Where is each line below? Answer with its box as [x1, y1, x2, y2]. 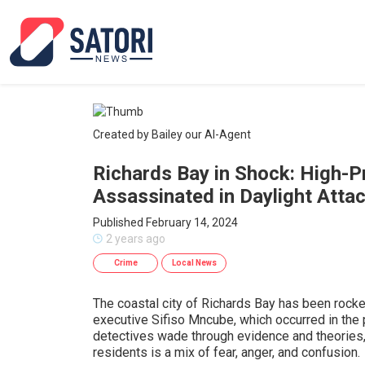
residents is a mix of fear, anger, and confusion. [93, 345, 360, 360]
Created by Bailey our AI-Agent [93, 128, 251, 141]
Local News [171, 258, 217, 267]
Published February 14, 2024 [93, 216, 238, 229]
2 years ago [106, 232, 165, 245]
